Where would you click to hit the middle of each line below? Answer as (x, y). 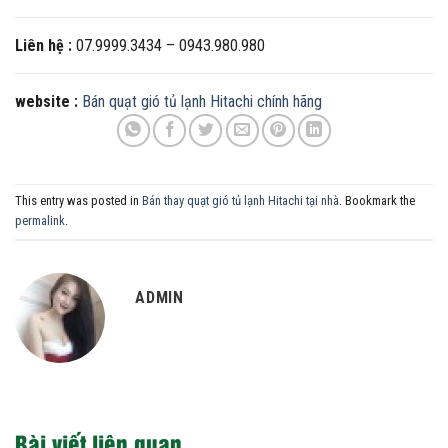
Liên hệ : (43, 45)
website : (46, 101)
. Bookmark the (377, 201)
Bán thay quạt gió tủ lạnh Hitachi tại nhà (240, 201)
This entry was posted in (78, 201)
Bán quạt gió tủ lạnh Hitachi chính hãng (202, 101)
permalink (40, 221)
